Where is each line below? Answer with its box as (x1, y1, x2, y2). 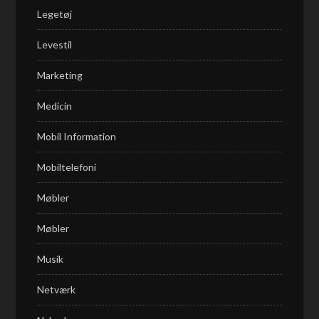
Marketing (37, 69, 83, 81)
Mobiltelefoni (37, 161, 97, 173)
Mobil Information (37, 130, 117, 142)
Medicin (37, 100, 73, 112)
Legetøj (37, 8, 73, 20)
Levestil (37, 38, 73, 51)
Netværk (37, 283, 76, 296)
